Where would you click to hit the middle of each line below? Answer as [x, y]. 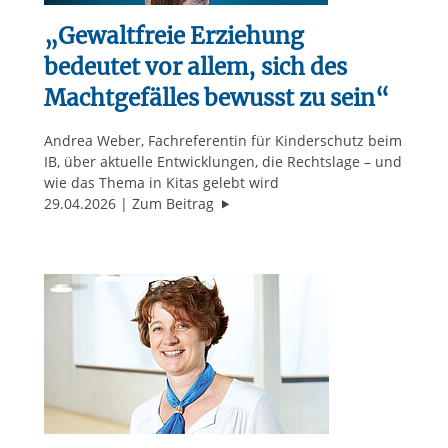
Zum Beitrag [174, 204]
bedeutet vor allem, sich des [195, 67]
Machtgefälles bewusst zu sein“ [216, 98]
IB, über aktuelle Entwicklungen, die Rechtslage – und [222, 162]
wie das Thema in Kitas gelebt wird [161, 183]
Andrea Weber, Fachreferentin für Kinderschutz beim [222, 141]
